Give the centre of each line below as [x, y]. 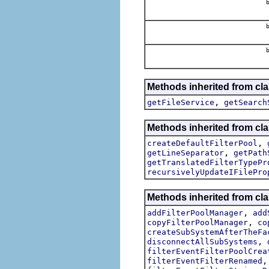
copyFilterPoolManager [198, 222]
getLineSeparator [186, 153]
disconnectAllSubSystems [202, 241]
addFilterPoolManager [195, 213]
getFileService [181, 102]
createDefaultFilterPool [202, 143]
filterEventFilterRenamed [205, 261]
